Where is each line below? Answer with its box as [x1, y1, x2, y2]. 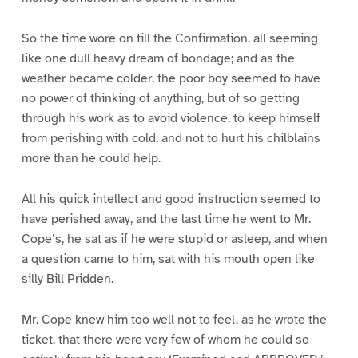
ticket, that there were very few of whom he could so [21, 331, 309, 348]
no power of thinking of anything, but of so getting [21, 90, 300, 107]
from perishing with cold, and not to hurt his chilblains [21, 130, 320, 147]
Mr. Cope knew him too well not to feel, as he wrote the [21, 311, 327, 328]
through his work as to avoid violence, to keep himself [21, 110, 320, 127]
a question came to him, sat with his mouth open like [21, 251, 315, 267]
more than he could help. [21, 150, 161, 167]
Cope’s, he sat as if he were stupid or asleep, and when [21, 231, 328, 247]
